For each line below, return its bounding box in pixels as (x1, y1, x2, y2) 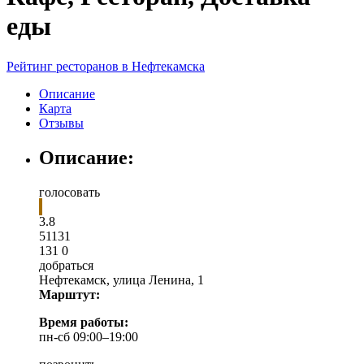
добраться (39, 258, 93, 272)
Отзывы (39, 115, 84, 130)
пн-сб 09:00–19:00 (39, 329, 138, 344)
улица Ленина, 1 (113, 272, 204, 287)
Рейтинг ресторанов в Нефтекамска (6, 58, 205, 73)
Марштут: (39, 287, 100, 301)
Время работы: (39, 314, 128, 329)
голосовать (39, 184, 100, 199)
